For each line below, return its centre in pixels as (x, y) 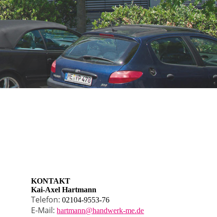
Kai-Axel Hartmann (64, 190)
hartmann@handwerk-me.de (101, 210)
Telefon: (47, 200)
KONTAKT (51, 181)
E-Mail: (44, 210)
